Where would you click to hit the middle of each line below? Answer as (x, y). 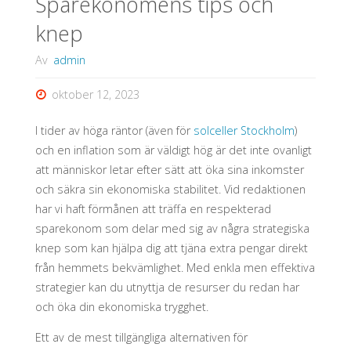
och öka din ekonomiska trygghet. (121, 306)
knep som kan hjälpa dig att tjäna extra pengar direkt (171, 248)
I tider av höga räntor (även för (114, 130)
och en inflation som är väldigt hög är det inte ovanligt (173, 150)
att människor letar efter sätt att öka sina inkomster (169, 169)
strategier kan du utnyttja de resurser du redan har (167, 287)
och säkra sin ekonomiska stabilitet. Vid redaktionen (170, 189)
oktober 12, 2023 (96, 94)
